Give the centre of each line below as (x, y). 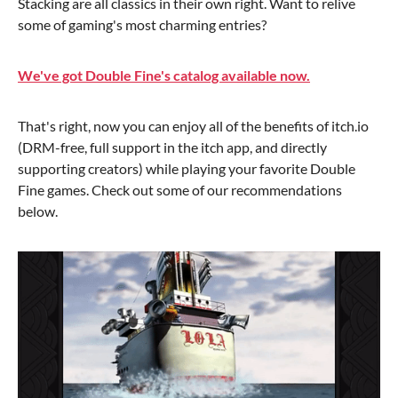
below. (38, 211)
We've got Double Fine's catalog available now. (164, 75)
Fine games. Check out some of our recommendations (180, 190)
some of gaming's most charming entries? (142, 24)
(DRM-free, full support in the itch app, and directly (172, 147)
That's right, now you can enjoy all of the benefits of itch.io (193, 126)
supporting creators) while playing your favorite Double (187, 168)
